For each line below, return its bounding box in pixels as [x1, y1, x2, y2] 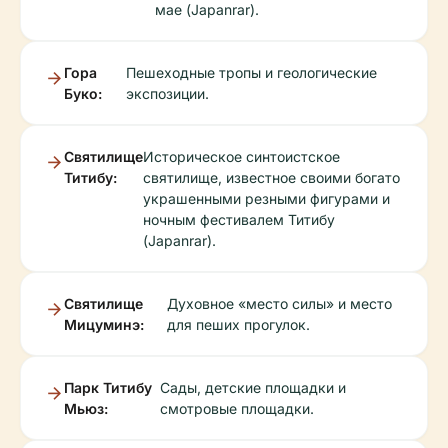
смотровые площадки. [160, 400, 315, 418]
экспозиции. [125, 85, 209, 103]
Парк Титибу [64, 379, 152, 397]
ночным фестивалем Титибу [143, 211, 335, 229]
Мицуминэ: [64, 316, 144, 334]
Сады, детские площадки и [160, 379, 347, 397]
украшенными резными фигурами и [143, 190, 390, 208]
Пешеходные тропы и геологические [125, 64, 377, 82]
